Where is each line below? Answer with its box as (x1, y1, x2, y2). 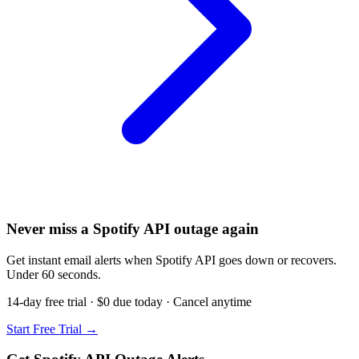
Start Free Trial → (6, 321, 98, 336)
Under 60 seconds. (6, 267, 101, 281)
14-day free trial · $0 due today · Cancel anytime (6, 294, 252, 309)
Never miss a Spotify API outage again (6, 220, 259, 237)
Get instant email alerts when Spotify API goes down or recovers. (6, 252, 337, 267)
